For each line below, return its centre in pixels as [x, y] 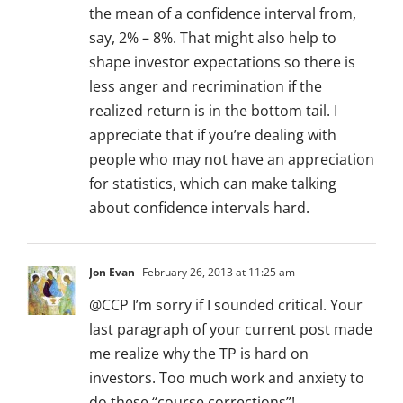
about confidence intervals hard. [199, 208]
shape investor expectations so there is [222, 63]
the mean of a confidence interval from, [223, 14]
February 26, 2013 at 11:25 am [217, 273]
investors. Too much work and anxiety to [227, 378]
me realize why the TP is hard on [199, 354]
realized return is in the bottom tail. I [213, 111]
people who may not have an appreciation [232, 160]
